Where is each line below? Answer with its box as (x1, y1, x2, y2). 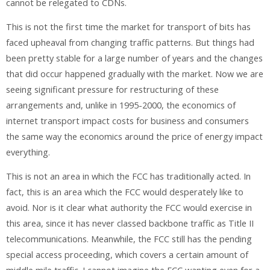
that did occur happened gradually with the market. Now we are (6, 67, 263, 80)
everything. (6, 146, 50, 158)
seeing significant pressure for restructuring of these (6, 83, 219, 95)
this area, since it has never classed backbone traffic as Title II (6, 218, 254, 230)
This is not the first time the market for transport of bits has (6, 20, 251, 33)
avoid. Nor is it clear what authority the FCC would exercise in (6, 202, 252, 214)
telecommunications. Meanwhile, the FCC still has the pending (6, 233, 252, 245)
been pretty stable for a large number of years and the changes (6, 52, 263, 64)
